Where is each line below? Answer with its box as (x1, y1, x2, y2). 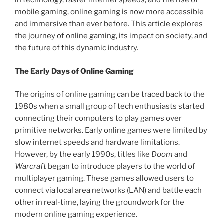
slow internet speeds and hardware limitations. (15, 138, 180, 147)
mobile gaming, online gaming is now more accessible (15, 7, 204, 17)
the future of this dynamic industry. (15, 43, 138, 53)
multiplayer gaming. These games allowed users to (15, 174, 194, 183)
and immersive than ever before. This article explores (15, 19, 203, 29)
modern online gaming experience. (15, 210, 137, 219)
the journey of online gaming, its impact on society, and (15, 31, 207, 41)
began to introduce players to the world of (46, 162, 195, 171)
